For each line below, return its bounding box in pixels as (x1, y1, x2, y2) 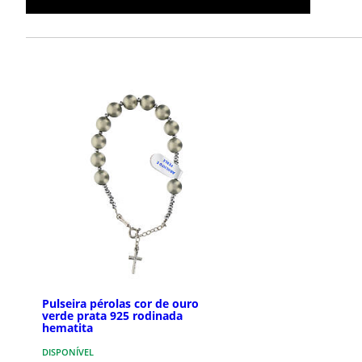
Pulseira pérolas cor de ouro (42, 296, 199, 312)
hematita (42, 320, 93, 336)
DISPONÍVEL (42, 346, 94, 359)
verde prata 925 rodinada (42, 308, 183, 324)
